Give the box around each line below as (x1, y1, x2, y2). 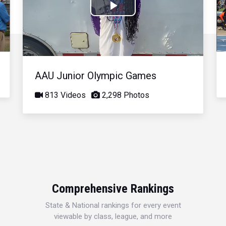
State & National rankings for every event (45, 200, 181, 210)
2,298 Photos (100, 90, 150, 100)
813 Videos (43, 90, 86, 100)
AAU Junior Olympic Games (35, 69, 157, 82)
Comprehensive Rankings (52, 181, 174, 196)
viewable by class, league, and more (54, 211, 172, 221)
